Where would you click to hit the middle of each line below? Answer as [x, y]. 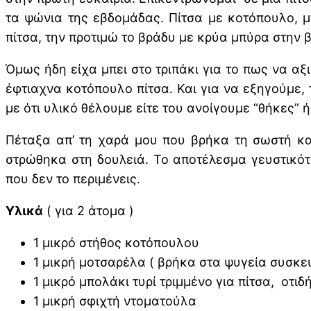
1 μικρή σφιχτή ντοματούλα [115, 301]
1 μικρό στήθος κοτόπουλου [116, 243]
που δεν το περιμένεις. [73, 179]
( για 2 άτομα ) [89, 211]
